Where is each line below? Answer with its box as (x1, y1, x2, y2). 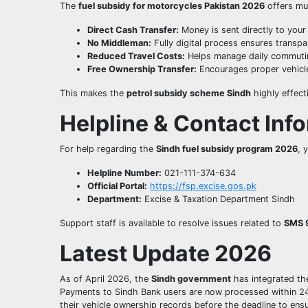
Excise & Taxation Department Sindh (142, 193, 295, 204)
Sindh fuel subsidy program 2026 (156, 143, 298, 154)
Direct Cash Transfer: (87, 24, 179, 35)
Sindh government (151, 273, 231, 284)
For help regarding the (60, 143, 156, 154)
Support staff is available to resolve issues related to (60, 217, 284, 228)
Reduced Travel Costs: (87, 50, 185, 61)
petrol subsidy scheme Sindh (126, 87, 251, 98)
